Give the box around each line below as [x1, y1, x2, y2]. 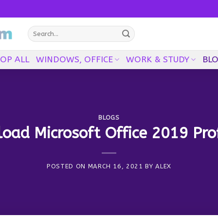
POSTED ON [47, 163, 88, 170]
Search [27, 26, 46, 33]
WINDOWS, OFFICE [36, 54, 113, 65]
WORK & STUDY [126, 54, 189, 65]
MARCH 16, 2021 [88, 163, 143, 170]
